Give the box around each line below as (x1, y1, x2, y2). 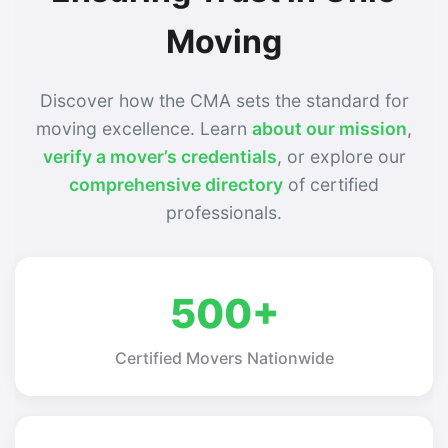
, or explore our (276, 145, 406, 167)
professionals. (166, 201, 282, 223)
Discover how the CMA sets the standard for (39, 89, 409, 111)
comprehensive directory (69, 173, 283, 195)
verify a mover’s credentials (42, 145, 277, 167)
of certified (283, 173, 379, 195)
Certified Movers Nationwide (114, 347, 334, 368)
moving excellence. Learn (36, 117, 252, 139)
